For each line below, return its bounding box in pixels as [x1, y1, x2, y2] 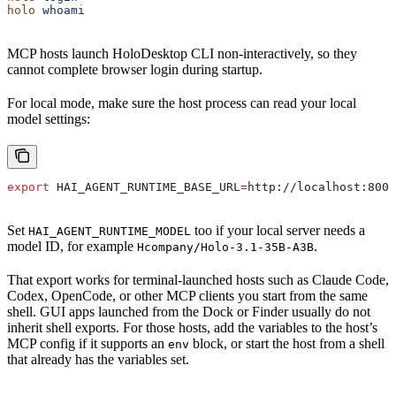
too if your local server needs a [191, 222, 365, 238]
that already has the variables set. [7, 351, 189, 367]
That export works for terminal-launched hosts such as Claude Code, [7, 271, 389, 287]
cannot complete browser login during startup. [7, 61, 263, 77]
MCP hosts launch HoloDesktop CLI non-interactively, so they [7, 45, 357, 61]
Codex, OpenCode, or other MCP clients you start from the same [7, 287, 368, 303]
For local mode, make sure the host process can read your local [7, 95, 356, 110]
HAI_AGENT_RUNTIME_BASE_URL [49, 179, 240, 194]
